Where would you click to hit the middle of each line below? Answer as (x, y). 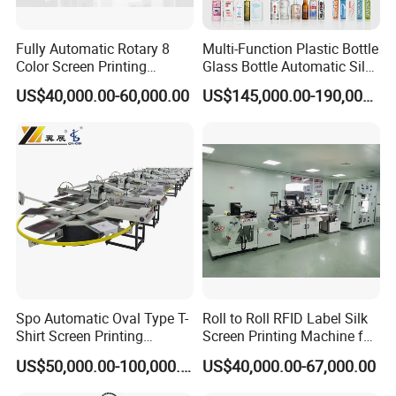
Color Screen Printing (82, 66)
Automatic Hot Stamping (279, 101)
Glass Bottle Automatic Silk (287, 66)
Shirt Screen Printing (80, 336)
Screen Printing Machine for (289, 336)
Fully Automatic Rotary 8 (93, 48)
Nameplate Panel (255, 354)
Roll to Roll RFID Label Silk (285, 319)
